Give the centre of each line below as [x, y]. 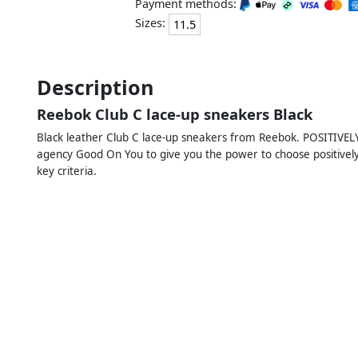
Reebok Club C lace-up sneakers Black [175, 113]
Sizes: [151, 23]
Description [95, 87]
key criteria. [67, 171]
